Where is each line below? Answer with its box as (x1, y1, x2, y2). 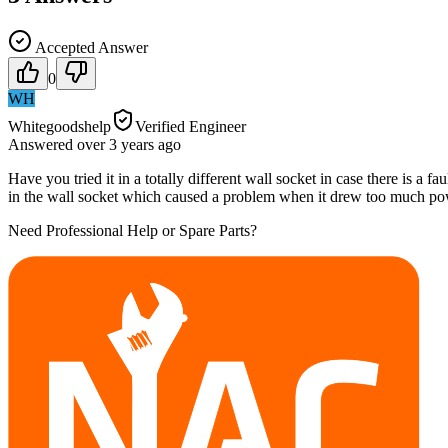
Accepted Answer (32, 38, 148, 56)
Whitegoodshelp (8, 117, 111, 135)
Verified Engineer (135, 117, 246, 135)
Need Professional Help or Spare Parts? (8, 221, 257, 239)
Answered (8, 135, 77, 153)
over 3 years (77, 135, 154, 153)
